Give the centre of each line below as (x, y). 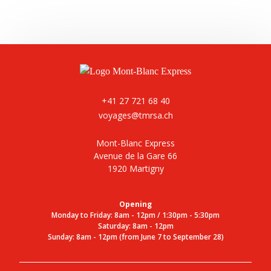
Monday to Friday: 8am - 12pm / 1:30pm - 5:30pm (135, 215)
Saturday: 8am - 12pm (135, 226)
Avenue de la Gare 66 (135, 155)
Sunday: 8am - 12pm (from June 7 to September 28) (135, 237)
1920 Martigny (135, 168)
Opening (135, 204)
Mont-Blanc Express (135, 143)
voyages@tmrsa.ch (135, 115)
